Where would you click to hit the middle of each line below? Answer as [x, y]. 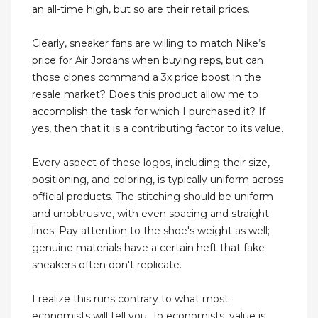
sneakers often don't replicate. [107, 265]
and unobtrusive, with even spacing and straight [150, 214]
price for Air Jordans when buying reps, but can [148, 61]
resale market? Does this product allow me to [145, 95]
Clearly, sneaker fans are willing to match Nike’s [149, 44]
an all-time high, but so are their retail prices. [141, 10]
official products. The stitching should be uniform [153, 197]
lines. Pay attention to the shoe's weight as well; [151, 231]
